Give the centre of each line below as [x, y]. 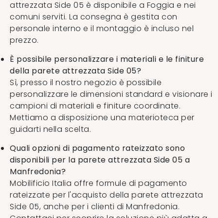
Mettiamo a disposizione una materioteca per [102, 117]
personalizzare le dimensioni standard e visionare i [111, 94]
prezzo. [24, 40]
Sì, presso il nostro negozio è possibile [86, 82]
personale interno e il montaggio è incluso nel [102, 28]
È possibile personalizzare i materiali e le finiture [107, 59]
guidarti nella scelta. [50, 129]
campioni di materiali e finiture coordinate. [95, 106]
